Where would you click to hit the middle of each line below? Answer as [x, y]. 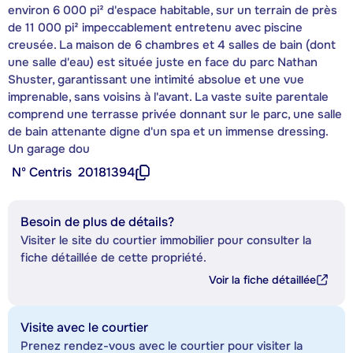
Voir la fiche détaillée [262, 279]
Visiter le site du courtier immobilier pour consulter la [166, 240]
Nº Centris [42, 172]
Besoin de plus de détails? [97, 221]
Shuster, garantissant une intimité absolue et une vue [156, 79]
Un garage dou [49, 149]
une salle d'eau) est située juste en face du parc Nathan [163, 62]
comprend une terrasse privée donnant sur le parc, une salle [175, 114]
